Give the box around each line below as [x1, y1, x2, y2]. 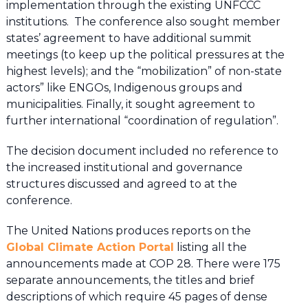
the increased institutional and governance [5, 161, 243, 175]
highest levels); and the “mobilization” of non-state [5, 65, 282, 78]
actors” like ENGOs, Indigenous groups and [5, 81, 243, 95]
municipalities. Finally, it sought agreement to [5, 98, 255, 111]
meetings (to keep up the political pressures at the [5, 48, 285, 62]
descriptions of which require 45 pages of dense [5, 290, 267, 304]
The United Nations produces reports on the [5, 224, 251, 238]
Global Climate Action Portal [5, 241, 174, 254]
